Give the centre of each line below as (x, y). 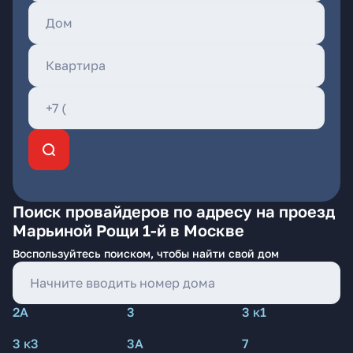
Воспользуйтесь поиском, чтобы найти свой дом (146, 253)
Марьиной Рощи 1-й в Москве (128, 230)
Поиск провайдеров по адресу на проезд (174, 211)
